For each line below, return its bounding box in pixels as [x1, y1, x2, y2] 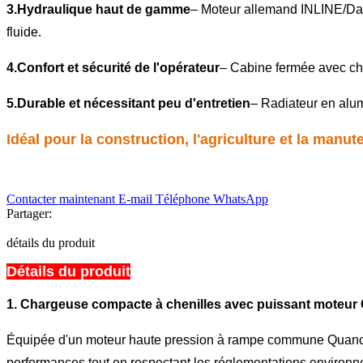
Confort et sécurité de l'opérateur [17, 60, 220, 75]
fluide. [6, 24, 41, 39]
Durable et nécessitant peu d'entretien [17, 96, 250, 110]
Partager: [6, 206, 52, 220]
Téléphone [156, 191, 213, 206]
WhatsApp [213, 191, 268, 206]
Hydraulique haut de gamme [17, 2, 190, 16]
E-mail [118, 191, 156, 206]
